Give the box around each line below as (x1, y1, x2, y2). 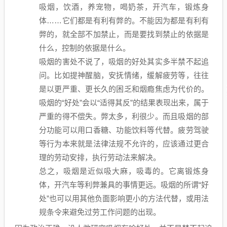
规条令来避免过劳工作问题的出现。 (39, 208, 161, 216)
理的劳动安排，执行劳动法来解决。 (39, 153, 161, 162)
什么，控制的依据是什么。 (39, 44, 130, 52)
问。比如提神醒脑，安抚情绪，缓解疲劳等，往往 (39, 71, 209, 80)
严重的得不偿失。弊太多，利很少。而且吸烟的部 (39, 112, 209, 121)
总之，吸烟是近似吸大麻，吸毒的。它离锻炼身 (39, 167, 209, 175)
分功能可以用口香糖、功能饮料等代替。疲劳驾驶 (39, 126, 209, 134)
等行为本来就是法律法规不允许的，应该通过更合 (39, 139, 209, 148)
